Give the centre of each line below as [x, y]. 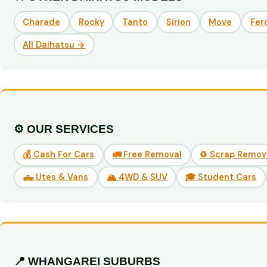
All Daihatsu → [54, 44]
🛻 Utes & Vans [56, 177]
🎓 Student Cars [221, 177]
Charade [42, 22]
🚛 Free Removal [147, 155]
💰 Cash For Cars [59, 155]
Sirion [178, 22]
